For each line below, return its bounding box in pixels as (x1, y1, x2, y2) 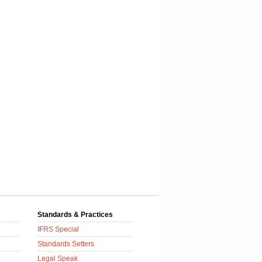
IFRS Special (37, 225, 79, 233)
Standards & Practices (37, 211, 113, 219)
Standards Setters (37, 240, 94, 248)
